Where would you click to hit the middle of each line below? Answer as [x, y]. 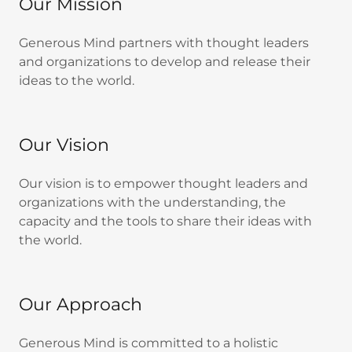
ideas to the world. [77, 81]
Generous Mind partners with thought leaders [164, 43]
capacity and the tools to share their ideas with [165, 221]
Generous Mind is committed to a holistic [148, 343]
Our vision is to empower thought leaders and [163, 183]
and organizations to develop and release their [165, 62]
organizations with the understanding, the [152, 202]
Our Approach [81, 304]
